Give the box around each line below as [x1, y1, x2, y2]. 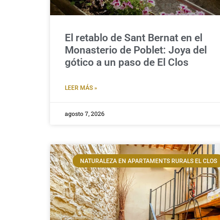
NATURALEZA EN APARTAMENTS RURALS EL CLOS [80, 157, 217, 165]
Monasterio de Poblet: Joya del [65, 44, 207, 56]
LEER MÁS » [65, 84, 97, 92]
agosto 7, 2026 [65, 110, 105, 118]
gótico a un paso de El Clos [65, 56, 189, 69]
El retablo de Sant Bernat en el [65, 32, 202, 44]
